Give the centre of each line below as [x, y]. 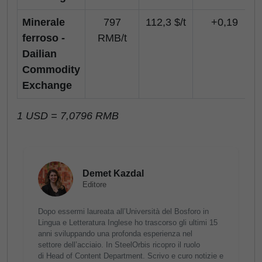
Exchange [47, 85]
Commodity [51, 70]
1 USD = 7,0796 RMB [68, 116]
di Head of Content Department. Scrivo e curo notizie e [131, 256]
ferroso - [44, 38]
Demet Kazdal [113, 173]
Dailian [39, 54]
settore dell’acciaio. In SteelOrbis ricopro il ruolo [119, 245]
